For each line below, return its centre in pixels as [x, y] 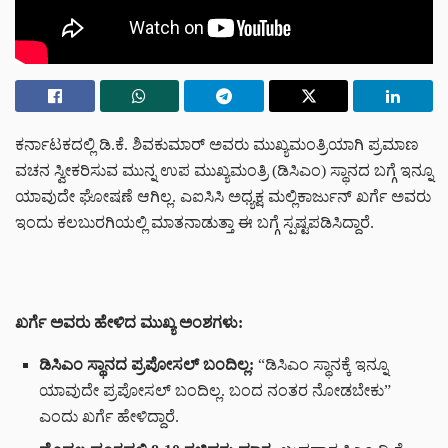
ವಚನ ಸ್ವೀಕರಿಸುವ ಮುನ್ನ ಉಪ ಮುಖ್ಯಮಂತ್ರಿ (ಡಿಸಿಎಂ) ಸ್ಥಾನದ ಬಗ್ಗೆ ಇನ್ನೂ [224, 171]
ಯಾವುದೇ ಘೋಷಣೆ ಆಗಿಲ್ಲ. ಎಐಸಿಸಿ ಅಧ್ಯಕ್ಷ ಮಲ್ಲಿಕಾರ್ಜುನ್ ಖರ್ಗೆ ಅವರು [223, 197]
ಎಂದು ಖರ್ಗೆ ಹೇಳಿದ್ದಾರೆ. [109, 417]
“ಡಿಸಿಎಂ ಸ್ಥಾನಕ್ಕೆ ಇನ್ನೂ [321, 365]
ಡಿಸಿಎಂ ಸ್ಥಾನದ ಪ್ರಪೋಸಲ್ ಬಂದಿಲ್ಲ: [146, 365]
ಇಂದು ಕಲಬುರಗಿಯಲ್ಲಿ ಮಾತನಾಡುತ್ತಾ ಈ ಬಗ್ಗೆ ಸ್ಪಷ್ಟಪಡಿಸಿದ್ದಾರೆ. [194, 223]
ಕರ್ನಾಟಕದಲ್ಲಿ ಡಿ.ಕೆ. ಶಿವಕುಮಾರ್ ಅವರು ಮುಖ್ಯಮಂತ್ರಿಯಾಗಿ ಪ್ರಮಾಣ [217, 145]
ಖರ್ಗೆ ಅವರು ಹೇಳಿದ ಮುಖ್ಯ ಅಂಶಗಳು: [129, 323]
